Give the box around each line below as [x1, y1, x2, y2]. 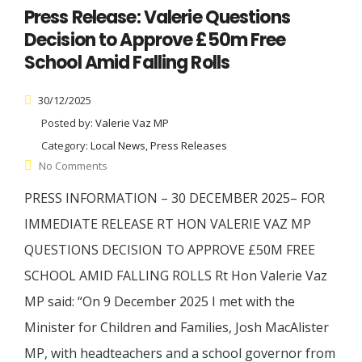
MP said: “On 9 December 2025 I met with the [24, 293, 295, 311]
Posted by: [41, 116, 95, 131]
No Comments [39, 158, 107, 174]
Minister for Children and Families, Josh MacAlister [24, 318, 329, 337]
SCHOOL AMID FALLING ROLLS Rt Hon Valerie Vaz [24, 267, 327, 285]
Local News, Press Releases [90, 138, 227, 154]
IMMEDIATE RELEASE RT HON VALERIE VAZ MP [24, 215, 311, 234]
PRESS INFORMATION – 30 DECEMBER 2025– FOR [24, 189, 325, 208]
